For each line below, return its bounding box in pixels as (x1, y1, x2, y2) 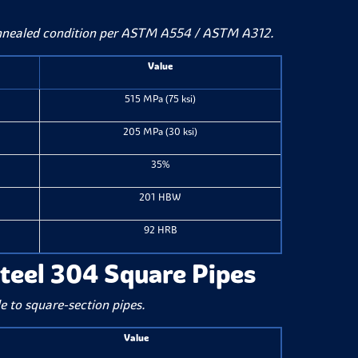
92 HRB (143, 224, 177, 236)
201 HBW (139, 191, 182, 203)
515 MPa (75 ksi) (125, 93, 197, 105)
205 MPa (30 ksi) (123, 125, 198, 137)
